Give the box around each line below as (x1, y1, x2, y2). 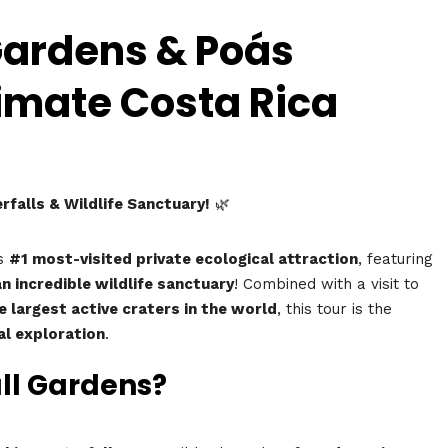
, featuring (358, 249, 433, 268)
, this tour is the (277, 299, 392, 318)
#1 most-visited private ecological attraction (9, 249, 358, 268)
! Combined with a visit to (234, 274, 419, 293)
